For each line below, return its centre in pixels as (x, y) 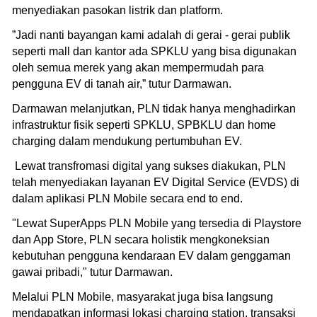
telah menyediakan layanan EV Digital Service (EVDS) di (156, 182)
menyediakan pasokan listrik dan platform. (117, 10)
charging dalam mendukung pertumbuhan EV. (127, 141)
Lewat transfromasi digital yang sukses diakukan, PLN (149, 166)
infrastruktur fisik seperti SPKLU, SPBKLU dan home (144, 125)
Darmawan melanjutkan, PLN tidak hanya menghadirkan (154, 108)
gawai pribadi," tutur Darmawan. (92, 272)
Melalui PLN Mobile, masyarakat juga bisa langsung (143, 296)
